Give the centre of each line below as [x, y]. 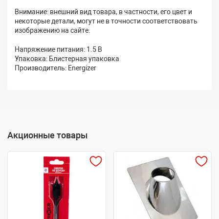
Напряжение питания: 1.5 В [58, 50]
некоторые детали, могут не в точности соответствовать [106, 21]
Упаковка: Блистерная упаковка [67, 59]
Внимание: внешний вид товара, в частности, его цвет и [103, 12]
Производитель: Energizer [55, 68]
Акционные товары [47, 135]
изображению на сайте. [53, 31]
